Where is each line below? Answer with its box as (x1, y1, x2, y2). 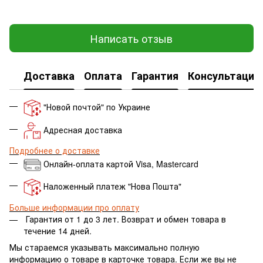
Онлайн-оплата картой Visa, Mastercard (43, 157, 198, 170)
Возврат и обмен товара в (122, 213, 226, 225)
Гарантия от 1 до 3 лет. (26, 213, 119, 225)
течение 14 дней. (23, 224, 92, 237)
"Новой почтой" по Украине (41, 101, 153, 113)
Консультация (188, 68, 260, 83)
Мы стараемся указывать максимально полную (9, 241, 200, 254)
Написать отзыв (90, 30, 173, 46)
